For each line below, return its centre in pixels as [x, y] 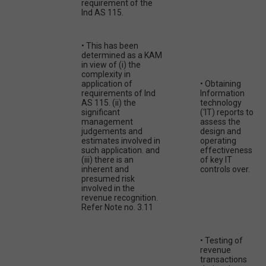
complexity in [106, 75]
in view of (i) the [111, 65]
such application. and [121, 151]
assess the [220, 122]
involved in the [108, 189]
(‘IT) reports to [227, 113]
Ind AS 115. [102, 13]
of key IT [216, 160]
